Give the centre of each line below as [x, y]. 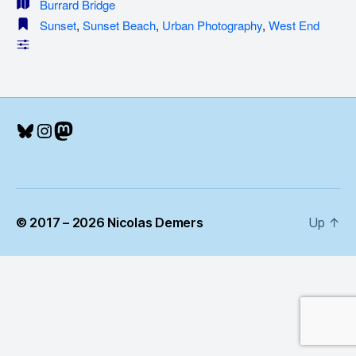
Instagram [79, 130]
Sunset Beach [119, 25]
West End [294, 25]
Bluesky [49, 130]
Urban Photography [212, 25]
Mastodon [97, 130]
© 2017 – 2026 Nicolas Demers [110, 223]
